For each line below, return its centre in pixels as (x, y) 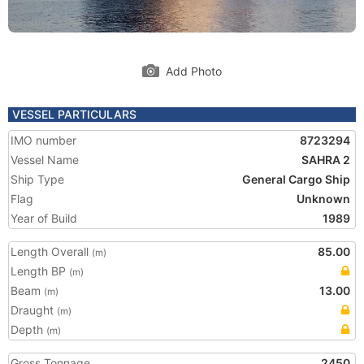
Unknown (323, 199)
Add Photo (194, 71)
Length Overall (51, 251)
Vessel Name (45, 160)
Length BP (40, 271)
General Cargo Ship (296, 179)
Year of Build (44, 218)
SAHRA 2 (326, 160)
